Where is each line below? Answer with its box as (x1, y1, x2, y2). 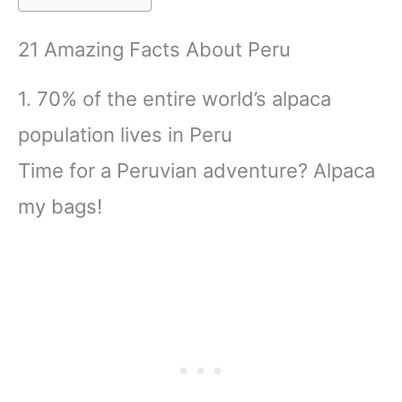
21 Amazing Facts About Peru (18, 37, 291, 61)
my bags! (18, 195, 108, 219)
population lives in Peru (18, 123, 232, 147)
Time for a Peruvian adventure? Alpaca (18, 159, 375, 183)
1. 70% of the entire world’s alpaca (18, 87, 331, 111)
